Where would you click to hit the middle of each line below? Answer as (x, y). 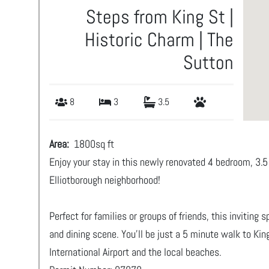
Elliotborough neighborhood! (105, 180)
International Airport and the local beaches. (135, 252)
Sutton (208, 62)
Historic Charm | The (159, 40)
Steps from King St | (159, 17)
